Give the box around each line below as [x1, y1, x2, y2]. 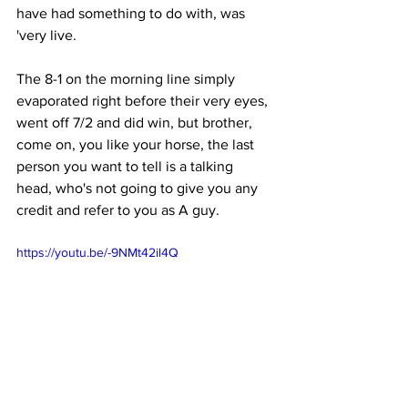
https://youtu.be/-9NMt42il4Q [16, 245, 178, 260]
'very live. [16, 27, 76, 43]
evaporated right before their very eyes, [16, 93, 271, 108]
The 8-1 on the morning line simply [16, 71, 239, 87]
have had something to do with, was [16, 5, 249, 21]
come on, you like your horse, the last [16, 137, 258, 152]
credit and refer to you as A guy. [16, 202, 223, 218]
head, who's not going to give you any [16, 180, 261, 196]
